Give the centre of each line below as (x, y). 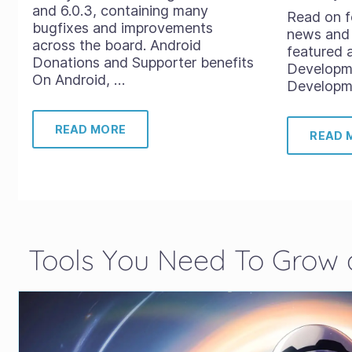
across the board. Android (116, 45)
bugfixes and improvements (122, 28)
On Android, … (78, 80)
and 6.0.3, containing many (120, 11)
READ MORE (90, 129)
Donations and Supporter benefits (143, 62)
